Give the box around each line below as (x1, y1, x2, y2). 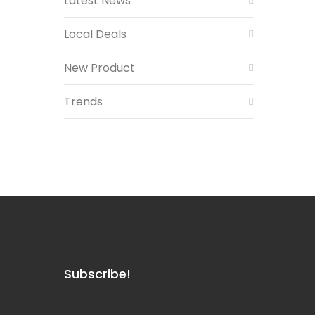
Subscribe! (64, 265, 131, 283)
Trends (64, 94, 103, 110)
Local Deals (64, 26, 127, 42)
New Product (64, 60, 135, 76)
